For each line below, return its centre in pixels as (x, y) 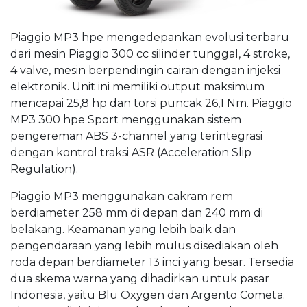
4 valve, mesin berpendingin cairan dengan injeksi (145, 70)
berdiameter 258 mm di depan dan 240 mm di (137, 212)
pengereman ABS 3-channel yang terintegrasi (136, 136)
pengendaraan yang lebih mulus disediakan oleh (144, 245)
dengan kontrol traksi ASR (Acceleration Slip (131, 152)
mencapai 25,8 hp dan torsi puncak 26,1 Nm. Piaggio (151, 103)
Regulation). (44, 169)
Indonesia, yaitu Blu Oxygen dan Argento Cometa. (148, 295)
